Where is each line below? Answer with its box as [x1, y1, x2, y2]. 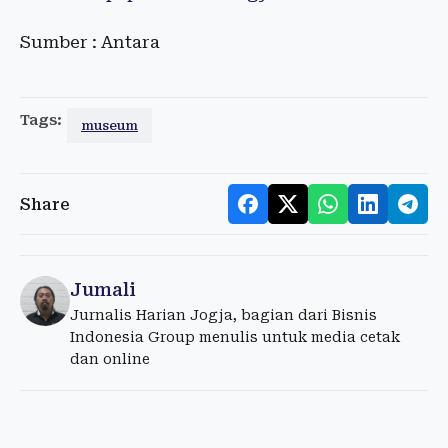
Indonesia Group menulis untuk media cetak [70, 329, 400, 346]
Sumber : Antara [20, 32, 160, 53]
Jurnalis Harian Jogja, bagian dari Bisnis [70, 307, 377, 324]
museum [81, 118, 138, 134]
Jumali [70, 279, 136, 301]
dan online [70, 351, 150, 368]
